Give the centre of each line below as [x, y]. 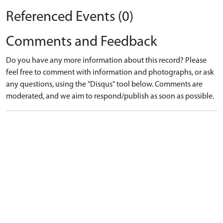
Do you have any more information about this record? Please [106, 60]
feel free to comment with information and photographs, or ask [110, 72]
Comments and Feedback [82, 42]
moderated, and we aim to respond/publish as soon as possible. [110, 96]
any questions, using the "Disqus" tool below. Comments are [104, 84]
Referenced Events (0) [70, 17]
